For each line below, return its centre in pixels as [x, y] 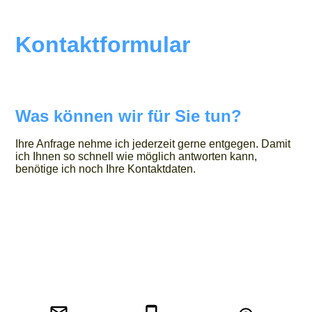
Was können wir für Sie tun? [129, 116]
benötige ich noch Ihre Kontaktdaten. [109, 169]
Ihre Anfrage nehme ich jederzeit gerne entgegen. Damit [153, 144]
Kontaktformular [103, 45]
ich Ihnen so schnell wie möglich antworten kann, [136, 157]
